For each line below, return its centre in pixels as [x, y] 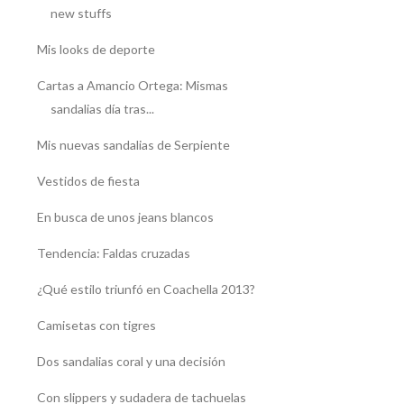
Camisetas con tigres [96, 326]
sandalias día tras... [102, 109]
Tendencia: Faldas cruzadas [113, 253]
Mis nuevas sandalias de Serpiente [133, 145]
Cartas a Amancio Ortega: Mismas [132, 86]
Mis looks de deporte [96, 50]
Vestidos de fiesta [88, 181]
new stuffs [81, 14]
